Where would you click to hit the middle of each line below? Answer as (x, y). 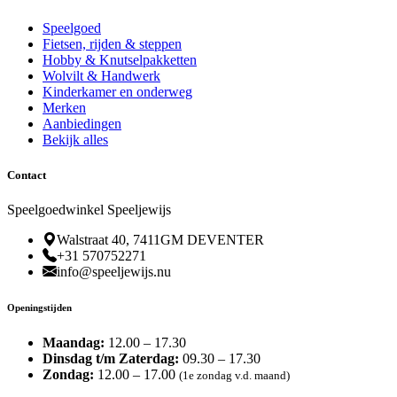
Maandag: (74, 342)
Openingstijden (39, 307)
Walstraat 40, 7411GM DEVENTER (160, 239)
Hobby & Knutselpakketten (120, 60)
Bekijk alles (75, 140)
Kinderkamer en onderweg (117, 92)
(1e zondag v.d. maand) (234, 375)
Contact (27, 175)
